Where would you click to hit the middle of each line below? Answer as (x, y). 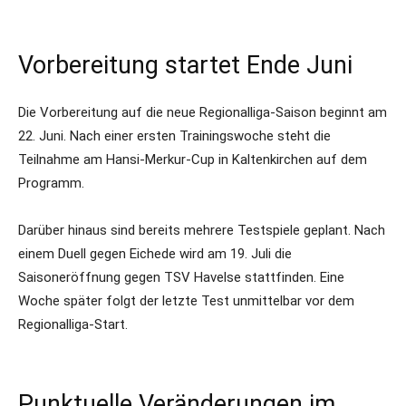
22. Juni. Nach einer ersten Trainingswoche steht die (174, 136)
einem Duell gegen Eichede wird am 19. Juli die (155, 254)
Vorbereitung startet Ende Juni (185, 65)
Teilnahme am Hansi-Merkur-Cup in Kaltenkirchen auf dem (193, 159)
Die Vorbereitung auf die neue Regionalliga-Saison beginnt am (203, 112)
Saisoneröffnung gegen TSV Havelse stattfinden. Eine (181, 277)
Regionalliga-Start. (73, 324)
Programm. (51, 183)
